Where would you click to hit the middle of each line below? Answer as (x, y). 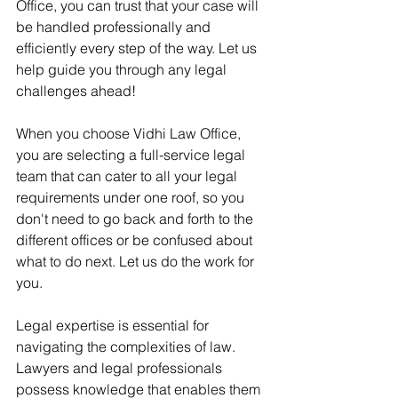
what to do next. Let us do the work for (137, 261)
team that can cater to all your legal (128, 176)
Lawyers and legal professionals (121, 368)
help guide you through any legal (123, 69)
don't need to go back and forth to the (136, 219)
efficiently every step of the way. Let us (138, 48)
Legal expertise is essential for (114, 325)
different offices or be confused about (136, 240)
